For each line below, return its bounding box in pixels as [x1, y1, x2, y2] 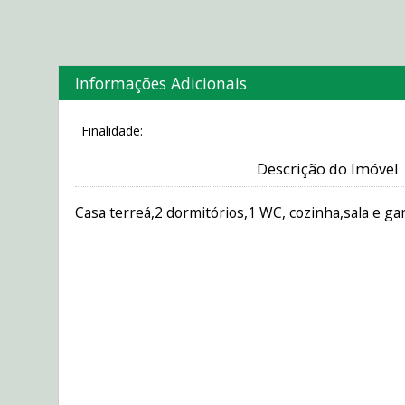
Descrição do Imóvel [256, 159, 398, 180]
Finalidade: [80, 122, 143, 140]
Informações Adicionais [74, 71, 247, 94]
